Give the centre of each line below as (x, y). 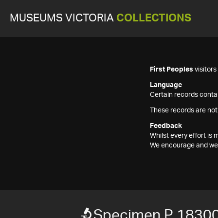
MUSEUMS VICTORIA (63, 18)
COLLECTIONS (154, 18)
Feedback (166, 126)
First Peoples (172, 70)
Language (166, 85)
